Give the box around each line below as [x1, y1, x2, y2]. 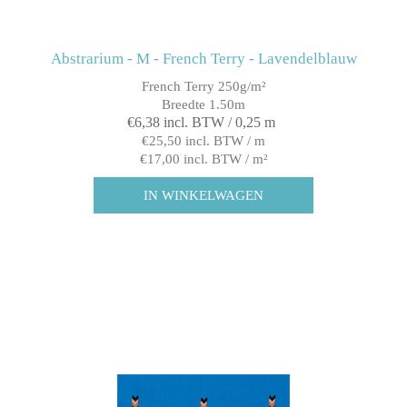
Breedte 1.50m [162, 97, 245, 113]
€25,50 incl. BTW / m [142, 134, 265, 149]
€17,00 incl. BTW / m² [139, 152, 268, 167]
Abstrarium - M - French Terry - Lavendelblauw [50, 50, 357, 68]
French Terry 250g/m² [141, 79, 266, 94]
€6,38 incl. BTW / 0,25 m [127, 114, 275, 131]
